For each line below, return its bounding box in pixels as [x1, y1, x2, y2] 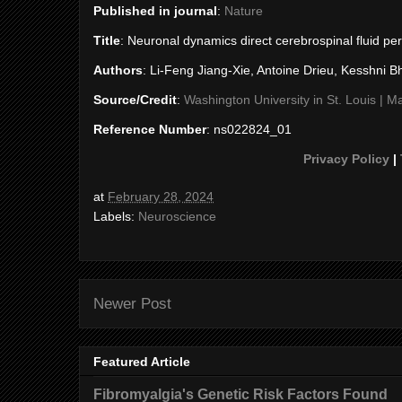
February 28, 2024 [108, 189, 214, 204]
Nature [224, 4, 263, 18]
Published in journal [93, 4, 217, 18]
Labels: [93, 209, 138, 223]
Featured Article [93, 354, 190, 370]
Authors [93, 63, 143, 77]
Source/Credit [93, 92, 177, 107]
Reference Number [93, 122, 206, 136]
